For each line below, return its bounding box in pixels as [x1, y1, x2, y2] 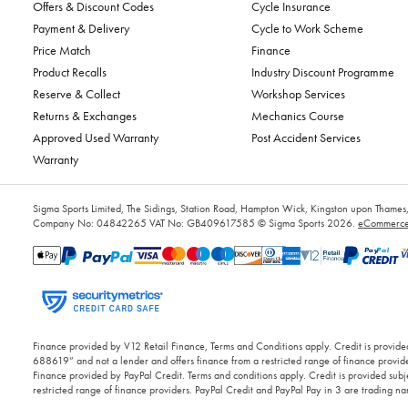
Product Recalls [33, 63, 107, 80]
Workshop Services [251, 85, 345, 102]
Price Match [33, 41, 91, 58]
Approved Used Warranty [33, 128, 158, 146]
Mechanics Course [251, 107, 344, 124]
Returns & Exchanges [33, 107, 137, 124]
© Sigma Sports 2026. [258, 215, 355, 230]
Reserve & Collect [33, 85, 120, 102]
